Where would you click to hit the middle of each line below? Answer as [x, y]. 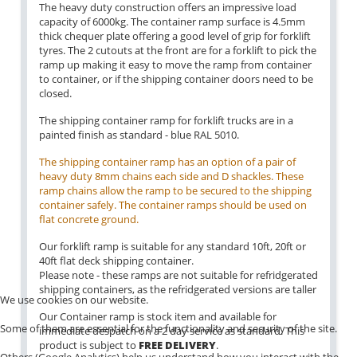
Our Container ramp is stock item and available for [158, 316]
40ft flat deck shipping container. [116, 261]
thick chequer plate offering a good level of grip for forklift [175, 36]
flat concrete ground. [89, 219]
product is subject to [89, 345]
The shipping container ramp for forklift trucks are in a [166, 120]
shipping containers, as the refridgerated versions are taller [178, 289]
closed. [55, 93]
